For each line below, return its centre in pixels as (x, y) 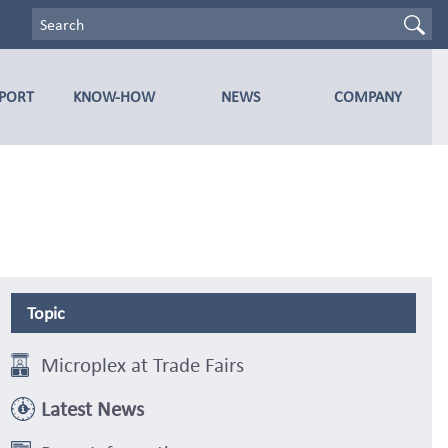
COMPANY (368, 96)
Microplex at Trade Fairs (142, 364)
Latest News (92, 408)
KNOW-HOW (113, 96)
